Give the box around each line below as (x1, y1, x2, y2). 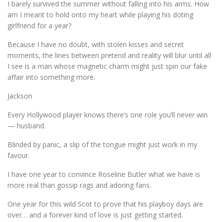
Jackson (7, 91, 32, 101)
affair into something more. (7, 72, 95, 82)
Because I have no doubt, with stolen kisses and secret (7, 40, 184, 50)
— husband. (7, 121, 46, 131)
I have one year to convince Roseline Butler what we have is (7, 169, 200, 179)
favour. (7, 151, 30, 161)
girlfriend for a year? (7, 21, 71, 31)
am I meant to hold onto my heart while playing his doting (7, 10, 193, 20)
